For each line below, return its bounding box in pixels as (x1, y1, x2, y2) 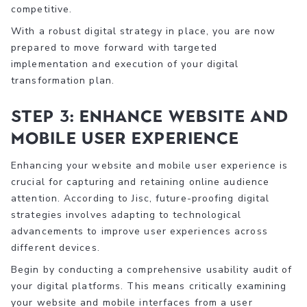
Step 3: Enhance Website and (11, 106, 288, 127)
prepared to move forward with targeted (11, 41, 217, 55)
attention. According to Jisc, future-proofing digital (11, 192, 270, 206)
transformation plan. (11, 74, 114, 88)
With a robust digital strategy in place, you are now (11, 25, 276, 38)
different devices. (11, 241, 100, 255)
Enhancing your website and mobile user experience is (11, 159, 288, 173)
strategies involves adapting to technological (11, 208, 242, 222)
